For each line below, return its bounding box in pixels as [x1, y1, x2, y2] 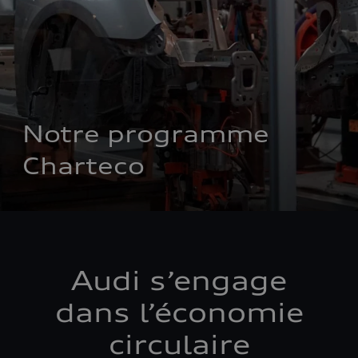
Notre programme [22, 121, 269, 148]
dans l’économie [54, 297, 304, 328]
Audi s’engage [71, 265, 287, 296]
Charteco [22, 153, 145, 180]
